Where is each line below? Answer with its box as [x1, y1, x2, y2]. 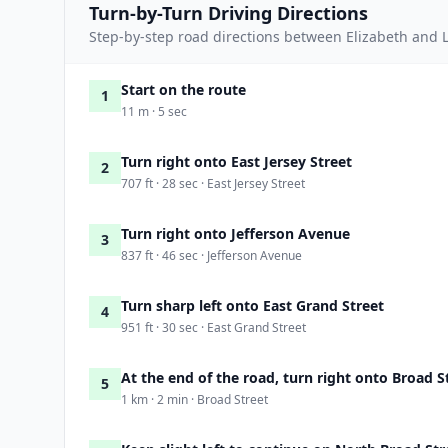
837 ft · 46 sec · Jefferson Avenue [121, 246, 302, 264]
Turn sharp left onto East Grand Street [121, 295, 384, 315]
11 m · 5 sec [121, 102, 187, 120]
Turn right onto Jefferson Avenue [121, 223, 350, 243]
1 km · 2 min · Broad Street [121, 390, 268, 408]
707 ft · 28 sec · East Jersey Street [121, 174, 305, 192]
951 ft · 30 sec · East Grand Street [121, 318, 306, 336]
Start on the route [121, 79, 246, 99]
